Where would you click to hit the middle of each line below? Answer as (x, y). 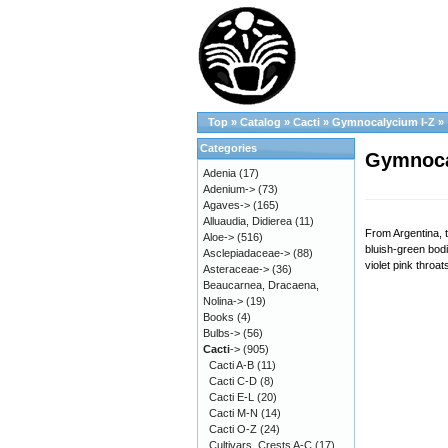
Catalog (260, 122)
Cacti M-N (233, 413)
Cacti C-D (233, 381)
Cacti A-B (231, 365)
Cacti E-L (231, 397)
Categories (228, 148)
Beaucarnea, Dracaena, (261, 285)
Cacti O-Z (233, 429)
